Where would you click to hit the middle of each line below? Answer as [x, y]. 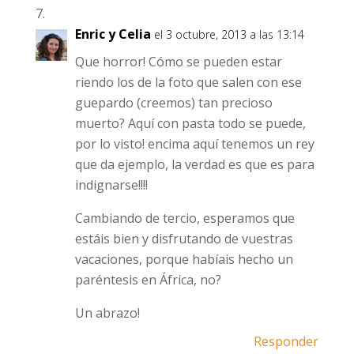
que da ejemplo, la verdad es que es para [194, 164]
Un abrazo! [107, 313]
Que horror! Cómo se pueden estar [178, 62]
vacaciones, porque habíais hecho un [184, 259]
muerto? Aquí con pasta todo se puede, [190, 123]
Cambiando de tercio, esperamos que [185, 218]
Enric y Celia [113, 34]
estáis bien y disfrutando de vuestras [184, 239]
